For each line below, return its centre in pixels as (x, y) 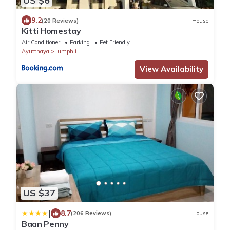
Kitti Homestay (51, 31)
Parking (80, 42)
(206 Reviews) (91, 213)
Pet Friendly (115, 42)
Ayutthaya (35, 52)
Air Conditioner (41, 42)
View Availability (171, 69)
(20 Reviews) (60, 20)
